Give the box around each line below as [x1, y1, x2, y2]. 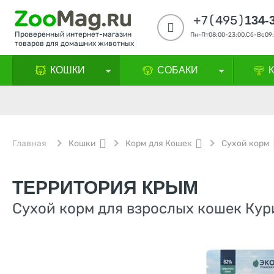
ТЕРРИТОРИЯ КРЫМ [12, 177, 198, 198]
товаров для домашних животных [15, 39, 134, 48]
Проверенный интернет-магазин [15, 30, 131, 39]
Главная [12, 138, 46, 149]
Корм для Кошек [125, 138, 192, 149]
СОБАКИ [157, 65, 198, 75]
